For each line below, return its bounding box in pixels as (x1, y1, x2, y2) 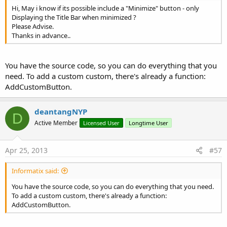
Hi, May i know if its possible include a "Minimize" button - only (12, 4, 199, 13)
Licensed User (83, 119, 120, 127)
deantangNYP (34, 106, 87, 117)
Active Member (34, 119, 78, 128)
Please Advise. (12, 22, 54, 31)
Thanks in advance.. (12, 31, 70, 40)
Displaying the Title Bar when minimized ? (12, 13, 136, 22)
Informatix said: (12, 166, 59, 175)
